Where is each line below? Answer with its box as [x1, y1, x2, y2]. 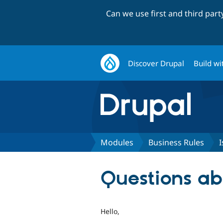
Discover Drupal [128, 58, 185, 68]
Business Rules [148, 136, 204, 148]
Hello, [101, 206, 119, 216]
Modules [101, 136, 133, 148]
